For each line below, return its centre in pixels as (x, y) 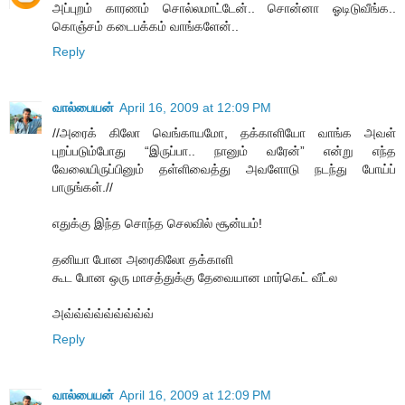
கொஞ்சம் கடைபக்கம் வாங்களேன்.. (146, 27)
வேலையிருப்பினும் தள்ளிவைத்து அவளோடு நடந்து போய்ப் (224, 170)
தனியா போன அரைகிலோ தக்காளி (143, 260)
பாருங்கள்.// (83, 188)
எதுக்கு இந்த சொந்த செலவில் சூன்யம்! (157, 224)
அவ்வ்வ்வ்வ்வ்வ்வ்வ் (103, 314)
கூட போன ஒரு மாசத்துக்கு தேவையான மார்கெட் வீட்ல (195, 278)
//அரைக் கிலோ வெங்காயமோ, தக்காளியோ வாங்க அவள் (224, 133)
